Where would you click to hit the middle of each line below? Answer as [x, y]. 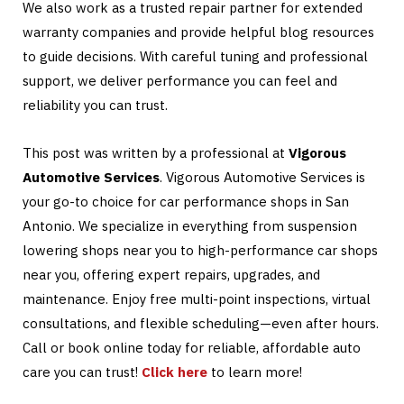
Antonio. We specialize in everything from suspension [190, 225]
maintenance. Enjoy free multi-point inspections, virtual [197, 298]
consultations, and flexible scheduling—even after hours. [201, 323]
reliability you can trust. [95, 105]
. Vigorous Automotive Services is [262, 177]
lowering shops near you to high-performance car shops [200, 250]
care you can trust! [82, 372]
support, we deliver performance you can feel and [180, 80]
